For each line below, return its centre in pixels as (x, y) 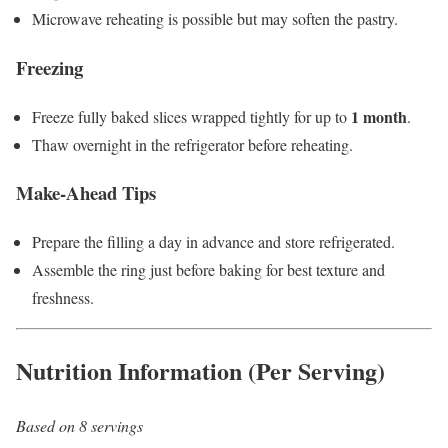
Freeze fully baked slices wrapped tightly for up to (191, 116)
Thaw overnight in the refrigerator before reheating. (192, 144)
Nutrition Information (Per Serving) (200, 370)
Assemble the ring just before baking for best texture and (208, 270)
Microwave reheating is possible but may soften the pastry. (215, 19)
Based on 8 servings (79, 425)
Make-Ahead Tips (86, 193)
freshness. (63, 298)
